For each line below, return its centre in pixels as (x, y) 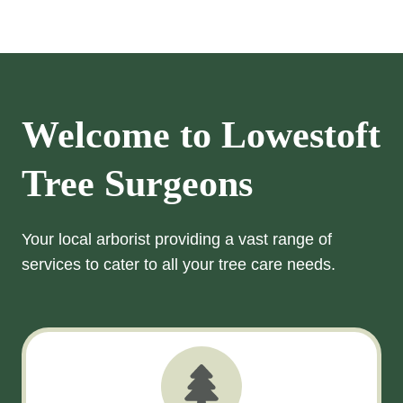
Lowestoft (301, 135)
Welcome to (121, 135)
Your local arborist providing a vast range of (177, 239)
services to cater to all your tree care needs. (179, 264)
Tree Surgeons (137, 184)
